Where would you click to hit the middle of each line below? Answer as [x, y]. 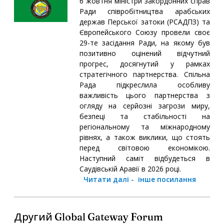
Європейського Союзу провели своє [144, 32]
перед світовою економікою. [144, 147]
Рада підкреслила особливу [144, 84]
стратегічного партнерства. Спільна [144, 74]
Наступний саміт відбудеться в [144, 158]
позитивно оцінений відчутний [144, 53]
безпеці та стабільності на [144, 116]
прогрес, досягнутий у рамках [144, 63]
